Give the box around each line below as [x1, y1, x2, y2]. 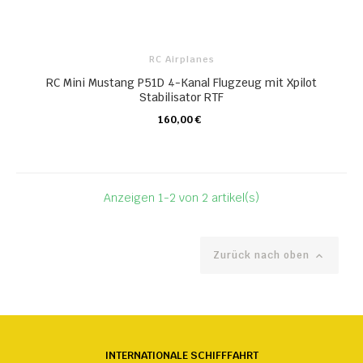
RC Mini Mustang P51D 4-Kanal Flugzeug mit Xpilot [46, 75, 317, 90]
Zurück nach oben [213, 249, 313, 262]
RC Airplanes [148, 53, 215, 65]
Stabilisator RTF [139, 90, 224, 105]
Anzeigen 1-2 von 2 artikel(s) [104, 190, 259, 205]
